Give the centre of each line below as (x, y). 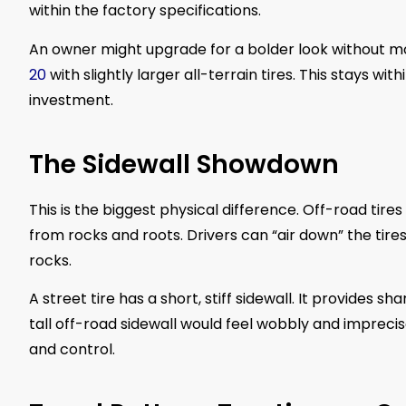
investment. (71, 100)
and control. (72, 349)
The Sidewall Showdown (184, 164)
